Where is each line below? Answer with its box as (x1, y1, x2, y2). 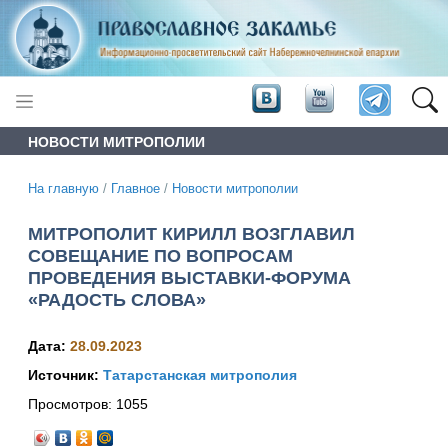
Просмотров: (28, 396, 116, 413)
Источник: (28, 367, 103, 384)
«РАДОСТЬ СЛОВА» (28, 289, 206, 310)
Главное (111, 181, 160, 196)
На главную (28, 181, 99, 196)
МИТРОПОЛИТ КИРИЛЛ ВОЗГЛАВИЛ (28, 223, 355, 244)
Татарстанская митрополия (103, 367, 297, 384)
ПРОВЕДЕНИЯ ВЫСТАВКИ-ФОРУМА (28, 267, 351, 288)
